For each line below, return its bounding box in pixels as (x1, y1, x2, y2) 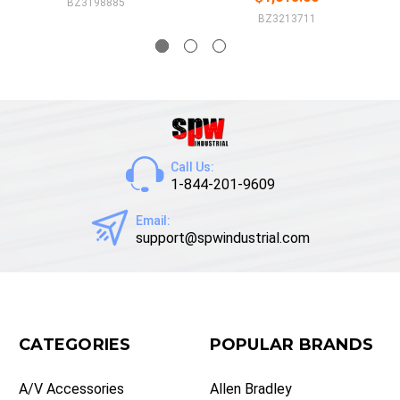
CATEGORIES (19, 335, 131, 355)
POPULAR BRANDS (209, 335, 373, 355)
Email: (135, 213, 171, 229)
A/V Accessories (19, 380, 124, 398)
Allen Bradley (209, 380, 292, 398)
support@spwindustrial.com (135, 229, 310, 247)
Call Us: (170, 160, 214, 175)
